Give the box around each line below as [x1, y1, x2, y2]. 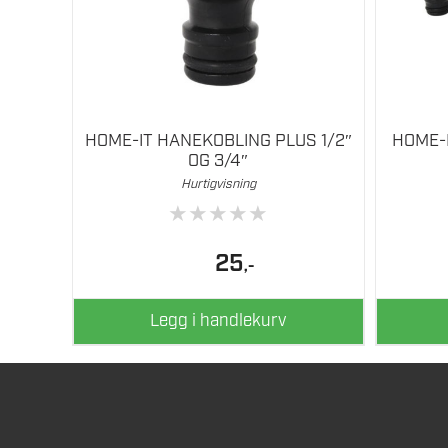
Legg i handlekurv [150, 309, 287, 332]
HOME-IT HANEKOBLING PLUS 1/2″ [84, 130, 352, 153]
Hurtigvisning [180, 176, 256, 194]
